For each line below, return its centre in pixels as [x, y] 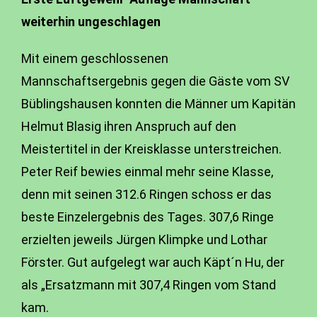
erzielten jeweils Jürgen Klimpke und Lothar [144, 240]
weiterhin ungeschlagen [91, 22]
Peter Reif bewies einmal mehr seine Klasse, [147, 172]
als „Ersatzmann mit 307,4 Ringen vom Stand [149, 285]
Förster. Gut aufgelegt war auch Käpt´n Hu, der [153, 262]
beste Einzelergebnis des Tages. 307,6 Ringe [148, 217]
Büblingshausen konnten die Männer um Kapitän [158, 104]
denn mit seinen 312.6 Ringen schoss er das [146, 194]
